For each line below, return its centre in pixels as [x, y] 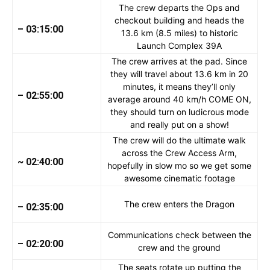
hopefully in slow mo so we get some [179, 166]
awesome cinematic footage [179, 178]
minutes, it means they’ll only [179, 87]
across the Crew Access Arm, [179, 153]
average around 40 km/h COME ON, [179, 99]
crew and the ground [179, 248]
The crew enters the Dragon [179, 204]
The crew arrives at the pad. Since [179, 61]
